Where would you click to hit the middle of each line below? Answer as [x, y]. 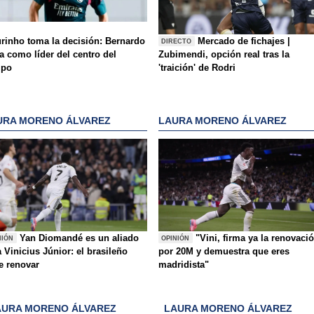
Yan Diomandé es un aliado [80, 238]
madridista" [184, 265]
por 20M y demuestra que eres [224, 252]
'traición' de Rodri [197, 68]
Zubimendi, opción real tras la [224, 55]
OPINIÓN [176, 238]
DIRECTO [177, 41]
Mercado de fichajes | [244, 41]
